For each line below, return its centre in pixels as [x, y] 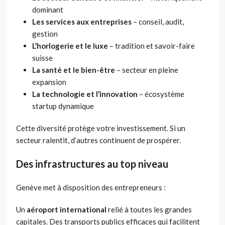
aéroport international [67, 209]
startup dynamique [63, 106]
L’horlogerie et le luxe [70, 45]
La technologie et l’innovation [85, 94]
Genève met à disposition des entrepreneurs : [91, 187]
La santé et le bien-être [74, 70]
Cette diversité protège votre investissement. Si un [101, 128]
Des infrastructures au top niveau [92, 163]
